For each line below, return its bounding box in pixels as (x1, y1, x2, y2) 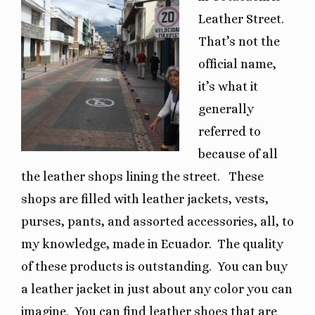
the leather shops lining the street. (21, 169, 223, 184)
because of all (198, 146, 278, 161)
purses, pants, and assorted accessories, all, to (21, 214, 294, 229)
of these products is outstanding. (21, 259, 212, 274)
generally (198, 101, 254, 116)
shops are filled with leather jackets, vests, (21, 191, 269, 206)
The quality (217, 236, 283, 251)
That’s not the (198, 34, 280, 49)
